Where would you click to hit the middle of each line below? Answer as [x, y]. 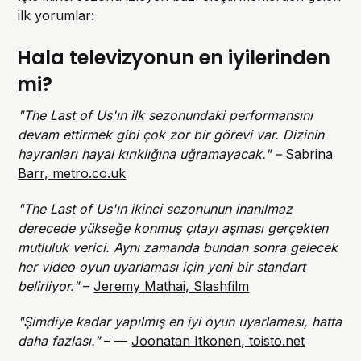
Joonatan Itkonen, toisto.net [218, 341]
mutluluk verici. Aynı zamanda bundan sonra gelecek [178, 248]
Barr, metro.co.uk [72, 174]
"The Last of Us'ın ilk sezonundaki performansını [166, 116]
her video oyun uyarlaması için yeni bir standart [162, 267]
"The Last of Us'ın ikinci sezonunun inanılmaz [156, 209]
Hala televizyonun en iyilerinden [174, 58]
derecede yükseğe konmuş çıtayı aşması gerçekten [173, 228]
